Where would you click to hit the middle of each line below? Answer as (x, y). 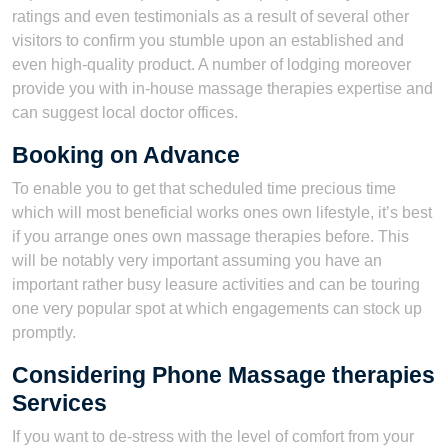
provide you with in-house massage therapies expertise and (222, 88)
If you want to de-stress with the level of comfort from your (213, 436)
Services (59, 403)
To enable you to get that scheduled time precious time (204, 188)
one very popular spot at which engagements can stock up (217, 308)
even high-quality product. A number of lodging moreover (211, 64)
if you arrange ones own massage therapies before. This (210, 236)
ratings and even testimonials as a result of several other (210, 16)
